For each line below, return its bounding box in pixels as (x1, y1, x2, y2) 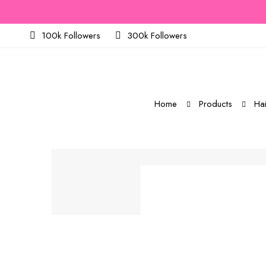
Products (199, 97, 232, 110)
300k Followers (127, 29, 187, 42)
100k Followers (42, 29, 100, 42)
